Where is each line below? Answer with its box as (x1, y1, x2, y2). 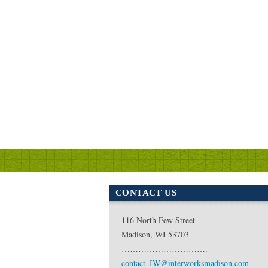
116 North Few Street (121, 214, 195, 226)
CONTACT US (115, 187, 176, 197)
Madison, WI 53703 (121, 228, 189, 240)
